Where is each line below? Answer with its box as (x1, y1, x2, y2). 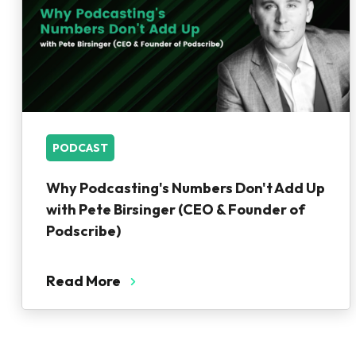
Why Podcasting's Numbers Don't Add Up (46, 179, 325, 197)
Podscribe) (46, 222, 121, 240)
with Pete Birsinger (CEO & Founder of (46, 200, 305, 219)
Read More (46, 272, 121, 290)
